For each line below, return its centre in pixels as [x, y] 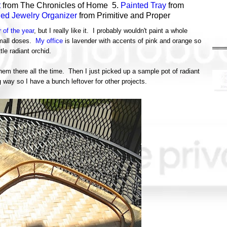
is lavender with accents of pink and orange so [132, 41]
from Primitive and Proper [124, 15]
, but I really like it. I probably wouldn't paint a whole [111, 31]
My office [49, 41]
